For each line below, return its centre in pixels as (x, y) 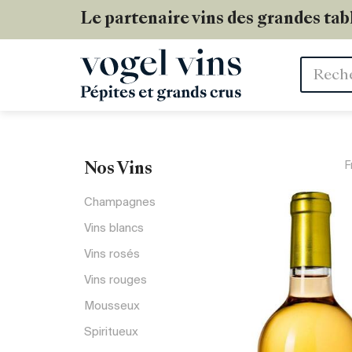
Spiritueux (111, 332)
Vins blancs (114, 228)
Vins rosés (112, 254)
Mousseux (112, 306)
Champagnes (120, 202)
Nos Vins (118, 170)
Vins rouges (115, 280)
